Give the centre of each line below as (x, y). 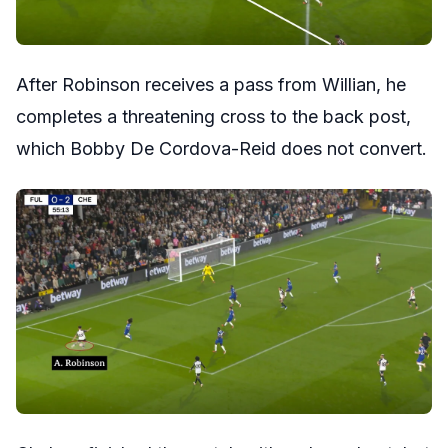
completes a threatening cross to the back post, (213, 116)
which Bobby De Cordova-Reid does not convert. (221, 148)
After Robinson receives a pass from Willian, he (211, 84)
